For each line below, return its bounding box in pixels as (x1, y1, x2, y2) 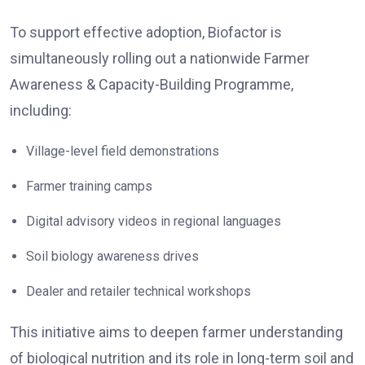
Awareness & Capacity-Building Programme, (10, 75, 293, 93)
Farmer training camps (26, 178, 152, 194)
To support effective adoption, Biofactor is (10, 23, 282, 41)
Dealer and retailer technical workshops (26, 283, 251, 299)
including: (10, 101, 72, 119)
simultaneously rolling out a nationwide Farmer (10, 49, 310, 67)
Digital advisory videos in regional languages (26, 213, 281, 229)
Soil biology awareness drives (26, 248, 199, 264)
